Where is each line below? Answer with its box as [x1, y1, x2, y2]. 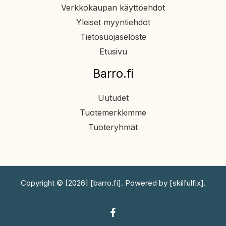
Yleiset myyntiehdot [76, 17, 150, 28]
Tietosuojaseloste [80, 32, 146, 42]
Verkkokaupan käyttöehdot [61, 3, 165, 13]
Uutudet [97, 92, 129, 103]
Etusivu [99, 46, 127, 57]
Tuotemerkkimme [80, 107, 146, 118]
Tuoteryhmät [88, 122, 138, 132]
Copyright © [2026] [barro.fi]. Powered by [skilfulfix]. [20, 178, 206, 188]
